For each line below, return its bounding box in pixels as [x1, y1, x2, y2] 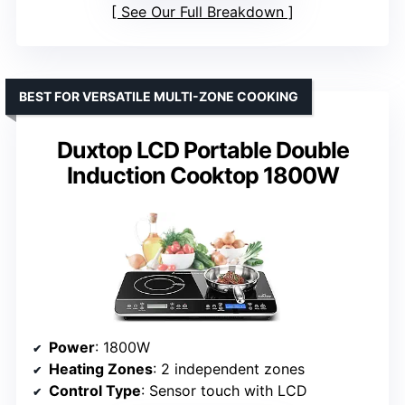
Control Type [49, 381, 141, 400]
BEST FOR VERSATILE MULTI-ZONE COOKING [19, 89, 298, 105]
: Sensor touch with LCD [141, 381, 307, 400]
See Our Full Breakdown [121, 3, 284, 22]
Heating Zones [49, 359, 153, 378]
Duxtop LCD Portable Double [56, 137, 349, 165]
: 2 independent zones [153, 359, 305, 378]
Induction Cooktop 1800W [66, 162, 339, 190]
